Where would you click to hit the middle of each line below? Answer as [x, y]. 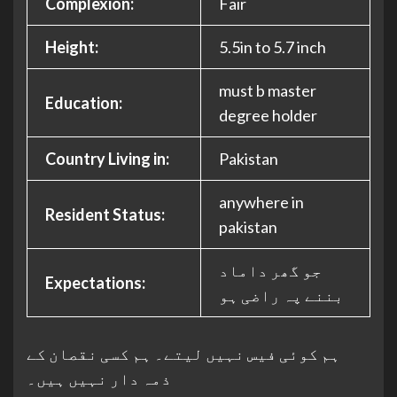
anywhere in [261, 202]
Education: [84, 103]
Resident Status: [105, 214]
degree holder [268, 115]
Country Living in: [107, 159]
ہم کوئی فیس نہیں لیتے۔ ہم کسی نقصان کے [183, 354]
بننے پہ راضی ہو [281, 295]
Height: [72, 47]
